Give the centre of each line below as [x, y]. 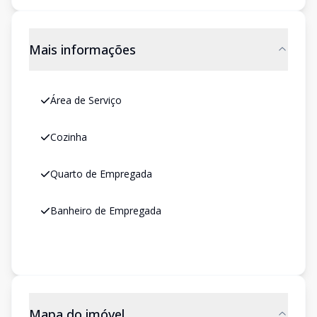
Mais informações [82, 50]
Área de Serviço [86, 100]
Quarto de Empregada [101, 174]
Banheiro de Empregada [106, 211]
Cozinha [69, 137]
